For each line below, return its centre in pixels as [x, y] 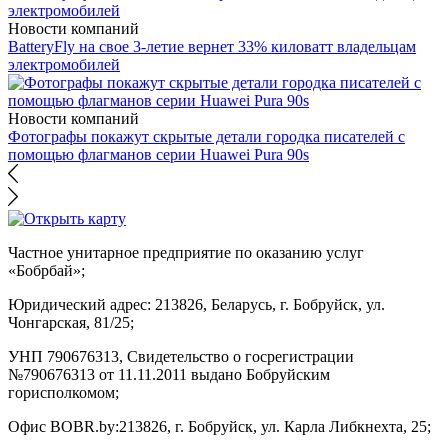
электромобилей [64, 64]
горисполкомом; [63, 392]
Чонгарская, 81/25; [71, 322]
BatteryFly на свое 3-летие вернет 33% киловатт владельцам [212, 46]
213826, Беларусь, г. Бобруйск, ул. [268, 304]
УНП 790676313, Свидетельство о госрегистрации [181, 356]
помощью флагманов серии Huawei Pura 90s [158, 154]
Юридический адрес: [79, 304]
